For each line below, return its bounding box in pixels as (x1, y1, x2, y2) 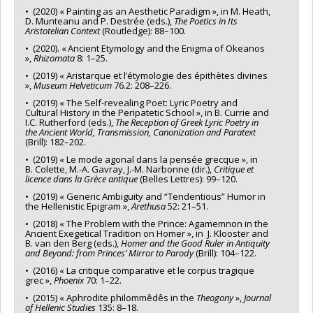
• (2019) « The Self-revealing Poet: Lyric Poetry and (25, 96, 238, 109)
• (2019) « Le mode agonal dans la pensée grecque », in (25, 152, 258, 166)
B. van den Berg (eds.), (25, 236, 121, 249)
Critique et (214, 162, 254, 175)
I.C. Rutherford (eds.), (25, 115, 115, 129)
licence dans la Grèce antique (25, 172, 138, 185)
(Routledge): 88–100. (100, 24, 186, 37)
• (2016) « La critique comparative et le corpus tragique (25, 263, 254, 277)
